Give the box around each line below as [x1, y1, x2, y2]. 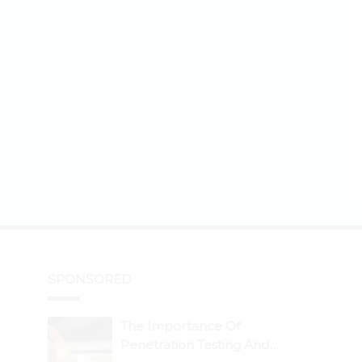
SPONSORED [48, 271, 132, 288]
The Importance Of [120, 318, 240, 335]
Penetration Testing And [120, 337, 270, 353]
